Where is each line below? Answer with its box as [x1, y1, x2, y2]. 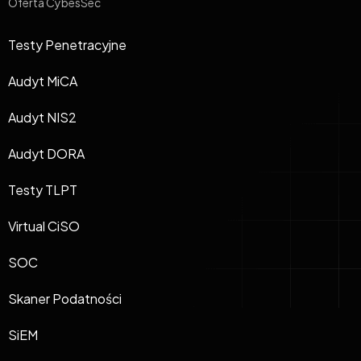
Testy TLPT [8, 180, 77, 198]
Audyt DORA [8, 144, 85, 162]
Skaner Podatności [8, 289, 122, 307]
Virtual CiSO [8, 217, 80, 234]
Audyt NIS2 [8, 108, 77, 126]
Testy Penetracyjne [8, 35, 127, 53]
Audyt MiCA [8, 72, 77, 89]
